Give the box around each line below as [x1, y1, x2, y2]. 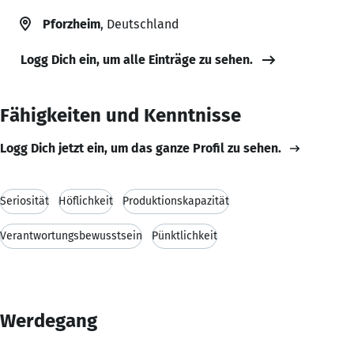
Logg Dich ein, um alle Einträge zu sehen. [21, 51, 253, 67]
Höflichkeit [58, 194, 113, 208]
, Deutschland [100, 16, 179, 32]
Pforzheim [43, 16, 100, 32]
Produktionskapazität [122, 194, 229, 208]
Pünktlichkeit [152, 228, 217, 243]
